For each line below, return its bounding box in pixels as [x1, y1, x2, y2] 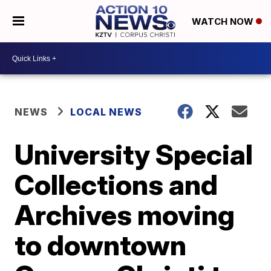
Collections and [15, 168, 218, 201]
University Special [15, 137, 253, 171]
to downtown [15, 228, 187, 262]
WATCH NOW [191, 16, 256, 28]
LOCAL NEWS [70, 106, 143, 118]
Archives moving [15, 198, 235, 232]
